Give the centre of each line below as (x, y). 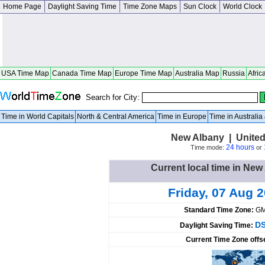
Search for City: (114, 97)
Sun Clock (200, 7)
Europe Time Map (143, 73)
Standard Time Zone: (219, 210)
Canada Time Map (82, 73)
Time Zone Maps (150, 7)
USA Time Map (25, 73)
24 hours (240, 147)
